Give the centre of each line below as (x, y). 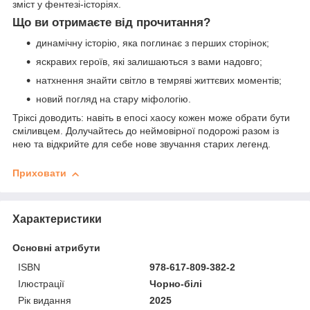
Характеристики (57, 219)
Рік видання (45, 300)
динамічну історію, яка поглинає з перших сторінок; (153, 43)
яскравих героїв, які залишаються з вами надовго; (149, 62)
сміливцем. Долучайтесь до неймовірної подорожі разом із (146, 131)
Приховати (39, 173)
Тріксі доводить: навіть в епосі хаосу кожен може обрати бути (151, 118)
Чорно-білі (176, 283)
